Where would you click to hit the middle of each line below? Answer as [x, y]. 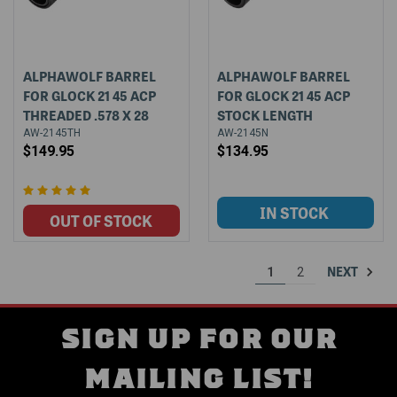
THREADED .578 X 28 [86, 115]
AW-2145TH [51, 132]
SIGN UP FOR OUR [198, 340]
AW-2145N [243, 132]
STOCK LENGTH [265, 115]
